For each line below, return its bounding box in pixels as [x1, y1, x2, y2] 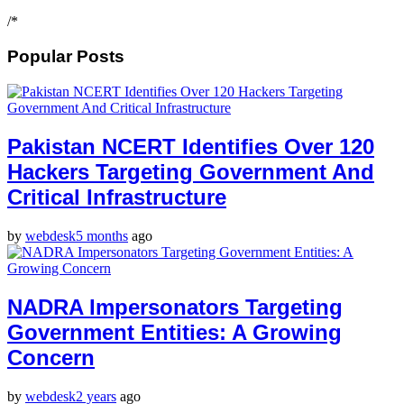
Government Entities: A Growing [7, 319, 342, 344]
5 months [76, 227, 128, 243]
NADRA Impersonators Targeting [7, 294, 343, 319]
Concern [7, 344, 95, 370]
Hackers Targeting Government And [7, 159, 374, 184]
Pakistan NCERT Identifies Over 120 [7, 133, 374, 159]
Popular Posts [7, 47, 124, 67]
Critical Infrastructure [7, 184, 226, 209]
